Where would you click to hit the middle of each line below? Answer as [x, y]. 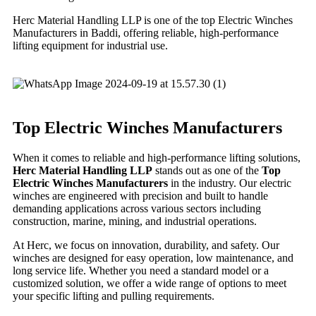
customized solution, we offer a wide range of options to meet [150, 283]
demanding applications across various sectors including [137, 208]
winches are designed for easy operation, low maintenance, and [153, 257]
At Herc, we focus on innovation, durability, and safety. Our [146, 245]
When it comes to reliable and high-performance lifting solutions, [157, 157]
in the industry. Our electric [230, 183]
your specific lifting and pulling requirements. [114, 296]
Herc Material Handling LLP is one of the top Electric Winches [153, 20]
